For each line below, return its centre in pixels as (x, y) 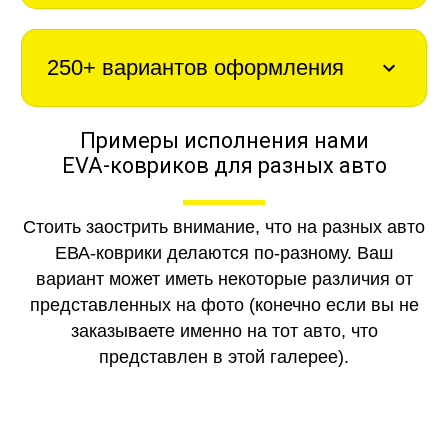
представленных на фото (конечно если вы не (224, 304)
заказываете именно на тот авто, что (224, 330)
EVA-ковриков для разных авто (224, 166)
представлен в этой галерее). (224, 356)
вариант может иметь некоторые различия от (224, 278)
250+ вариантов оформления (195, 67)
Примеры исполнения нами (224, 141)
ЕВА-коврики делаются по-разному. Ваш (224, 252)
